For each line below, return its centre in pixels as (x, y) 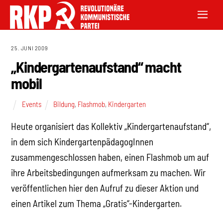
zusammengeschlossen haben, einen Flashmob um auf (110, 157)
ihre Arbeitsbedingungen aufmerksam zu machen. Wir (109, 173)
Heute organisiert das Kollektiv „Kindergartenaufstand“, (111, 126)
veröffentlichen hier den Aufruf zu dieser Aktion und (105, 188)
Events (31, 104)
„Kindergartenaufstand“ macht (96, 67)
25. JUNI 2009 (30, 48)
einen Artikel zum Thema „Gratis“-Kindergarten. (97, 204)
